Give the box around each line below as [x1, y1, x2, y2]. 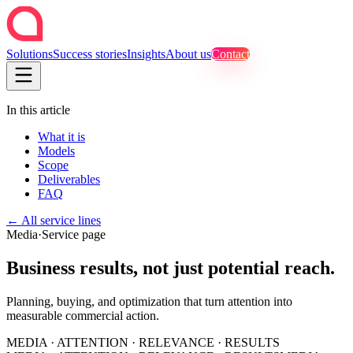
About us [165, 47, 211, 61]
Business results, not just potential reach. [6, 257, 335, 278]
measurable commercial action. [6, 308, 159, 322]
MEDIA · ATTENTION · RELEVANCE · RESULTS [6, 335, 280, 349]
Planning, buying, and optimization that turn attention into [6, 294, 292, 308]
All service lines [21, 214, 101, 227]
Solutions [6, 47, 53, 61]
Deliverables [38, 173, 100, 186]
